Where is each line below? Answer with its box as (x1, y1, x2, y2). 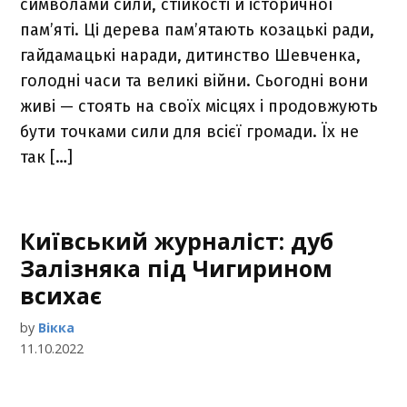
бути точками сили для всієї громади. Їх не (20, 122, 360, 142)
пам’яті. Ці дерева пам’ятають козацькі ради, (20, 20, 375, 40)
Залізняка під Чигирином (20, 253, 333, 283)
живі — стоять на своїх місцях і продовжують (20, 96, 379, 116)
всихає (20, 280, 103, 311)
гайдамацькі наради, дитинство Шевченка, (20, 45, 362, 65)
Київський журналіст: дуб (20, 225, 334, 256)
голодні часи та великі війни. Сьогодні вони (20, 71, 369, 91)
